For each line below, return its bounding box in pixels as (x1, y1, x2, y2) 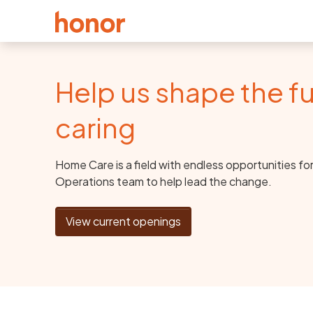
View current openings (66, 214, 182, 228)
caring (55, 110, 136, 145)
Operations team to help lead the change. (55, 174, 272, 189)
